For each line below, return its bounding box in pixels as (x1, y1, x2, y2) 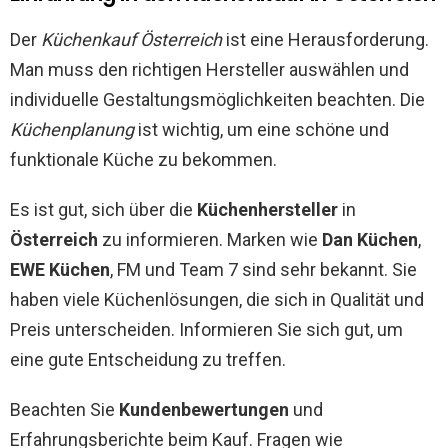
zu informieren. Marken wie (98, 229, 322, 251)
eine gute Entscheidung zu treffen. (10, 349, 286, 371)
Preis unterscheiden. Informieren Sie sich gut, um (10, 319, 403, 341)
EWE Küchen (10, 259, 110, 281)
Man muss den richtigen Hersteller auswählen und (10, 59, 409, 81)
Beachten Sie (10, 399, 119, 421)
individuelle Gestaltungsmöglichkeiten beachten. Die (10, 89, 425, 111)
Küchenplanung (10, 119, 134, 141)
